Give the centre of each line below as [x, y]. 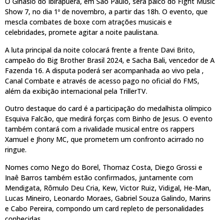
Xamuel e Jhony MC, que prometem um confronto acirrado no [104, 139]
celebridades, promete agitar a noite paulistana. [82, 32]
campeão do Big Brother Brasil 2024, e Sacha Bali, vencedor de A [110, 60]
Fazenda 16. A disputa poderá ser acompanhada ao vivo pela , [104, 70]
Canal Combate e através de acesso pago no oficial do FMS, [102, 81]
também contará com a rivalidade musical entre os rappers [100, 129]
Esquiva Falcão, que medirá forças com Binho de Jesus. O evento [109, 119]
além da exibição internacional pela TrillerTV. [76, 91]
